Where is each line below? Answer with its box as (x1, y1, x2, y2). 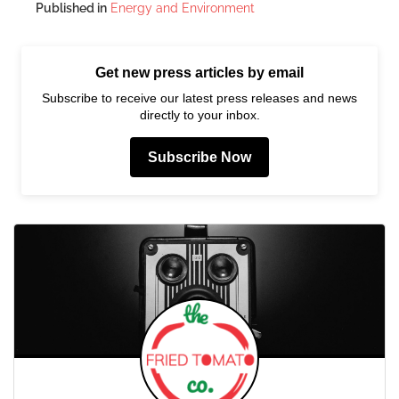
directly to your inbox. (139, 108, 260, 123)
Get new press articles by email (95, 65, 304, 81)
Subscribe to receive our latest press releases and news (42, 91, 357, 106)
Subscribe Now (148, 150, 251, 166)
